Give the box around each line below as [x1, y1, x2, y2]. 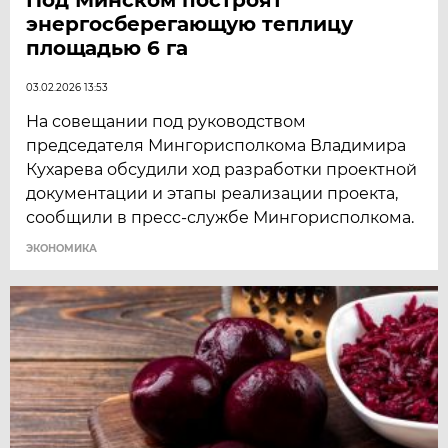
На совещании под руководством [26, 111, 307, 131]
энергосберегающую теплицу [26, 11, 354, 36]
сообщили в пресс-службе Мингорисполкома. [26, 207, 415, 227]
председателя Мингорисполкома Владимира [26, 135, 407, 155]
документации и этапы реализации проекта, [26, 183, 399, 203]
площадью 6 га [26, 35, 189, 60]
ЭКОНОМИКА [26, 241, 98, 255]
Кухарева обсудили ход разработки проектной [26, 159, 418, 179]
